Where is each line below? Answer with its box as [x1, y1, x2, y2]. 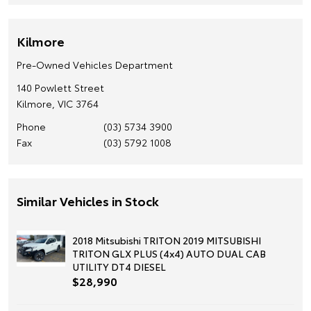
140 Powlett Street [17, 80, 104, 94]
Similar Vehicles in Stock [17, 191, 159, 210]
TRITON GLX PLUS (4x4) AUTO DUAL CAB [72, 246, 266, 260]
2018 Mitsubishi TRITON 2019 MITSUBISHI [72, 233, 261, 247]
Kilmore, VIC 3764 [17, 96, 99, 110]
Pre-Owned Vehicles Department [17, 57, 173, 72]
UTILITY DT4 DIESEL [72, 259, 166, 274]
